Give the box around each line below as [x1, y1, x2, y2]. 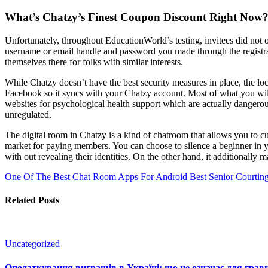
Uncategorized [5, 239, 60, 249]
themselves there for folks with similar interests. [5, 56, 183, 67]
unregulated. [5, 109, 51, 120]
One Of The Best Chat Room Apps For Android [5, 171, 187, 182]
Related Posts [5, 195, 59, 206]
